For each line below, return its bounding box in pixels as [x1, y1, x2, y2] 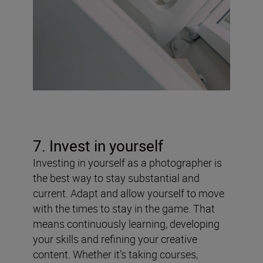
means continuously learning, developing [33, 217, 220, 231]
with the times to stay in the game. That [33, 201, 215, 216]
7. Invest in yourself [33, 136, 163, 157]
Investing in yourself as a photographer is [33, 156, 222, 170]
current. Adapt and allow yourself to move [33, 186, 224, 201]
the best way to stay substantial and [33, 171, 200, 186]
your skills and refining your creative [33, 232, 197, 247]
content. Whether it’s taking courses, [33, 247, 198, 262]
